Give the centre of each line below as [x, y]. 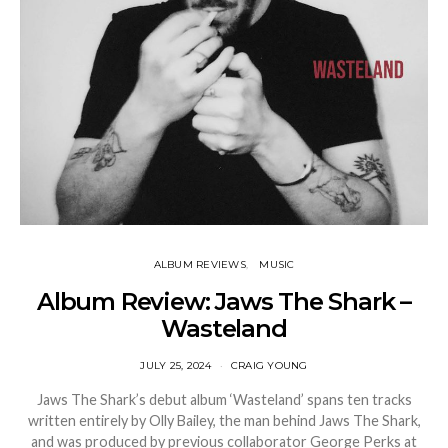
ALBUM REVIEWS [199, 264]
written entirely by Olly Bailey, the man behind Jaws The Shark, [224, 420]
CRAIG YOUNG [269, 365]
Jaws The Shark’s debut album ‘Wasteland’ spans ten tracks [224, 399]
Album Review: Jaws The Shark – [224, 301]
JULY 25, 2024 [176, 365]
